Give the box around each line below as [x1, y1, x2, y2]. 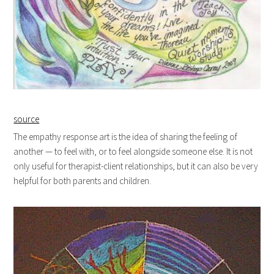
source [13, 113, 40, 125]
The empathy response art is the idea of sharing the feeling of [13, 131, 238, 143]
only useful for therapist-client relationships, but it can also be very [13, 160, 259, 172]
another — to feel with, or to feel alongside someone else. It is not [13, 146, 253, 158]
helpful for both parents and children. [13, 175, 152, 187]
